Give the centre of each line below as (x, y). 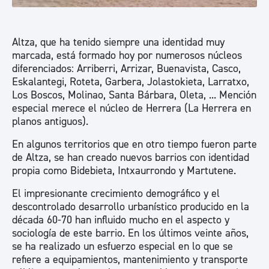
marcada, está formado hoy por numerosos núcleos (127, 56)
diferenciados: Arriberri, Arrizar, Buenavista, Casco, (126, 69)
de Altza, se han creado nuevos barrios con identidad (131, 158)
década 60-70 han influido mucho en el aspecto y (121, 220)
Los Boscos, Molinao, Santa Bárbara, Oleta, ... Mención (134, 95)
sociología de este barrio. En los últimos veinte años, (130, 233)
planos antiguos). (86, 122)
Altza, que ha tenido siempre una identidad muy (118, 42)
